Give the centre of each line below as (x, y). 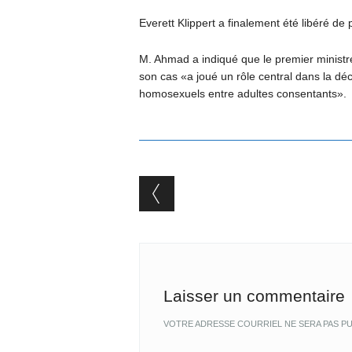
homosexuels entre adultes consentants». (242, 94)
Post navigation (240, 211)
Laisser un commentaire (254, 296)
